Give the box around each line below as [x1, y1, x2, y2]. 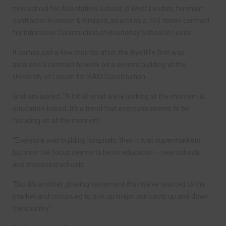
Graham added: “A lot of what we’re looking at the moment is [13, 92, 205, 100]
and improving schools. [13, 160, 85, 168]
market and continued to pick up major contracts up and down [13, 192, 209, 200]
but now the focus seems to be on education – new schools [13, 148, 201, 156]
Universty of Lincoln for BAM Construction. [13, 72, 147, 81]
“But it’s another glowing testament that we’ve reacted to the [13, 180, 205, 188]
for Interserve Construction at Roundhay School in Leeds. [13, 28, 193, 37]
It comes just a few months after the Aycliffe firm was [13, 48, 185, 56]
